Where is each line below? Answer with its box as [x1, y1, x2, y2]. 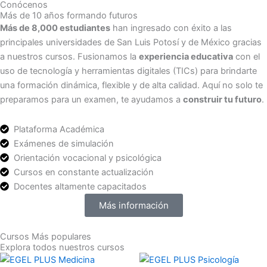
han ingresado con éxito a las [110, 23, 232, 34]
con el [233, 51, 260, 63]
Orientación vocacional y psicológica [14, 152, 162, 163]
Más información [98, 199, 169, 211]
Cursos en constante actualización [14, 166, 154, 178]
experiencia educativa [139, 51, 233, 63]
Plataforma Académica [14, 123, 105, 135]
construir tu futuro [183, 94, 262, 105]
